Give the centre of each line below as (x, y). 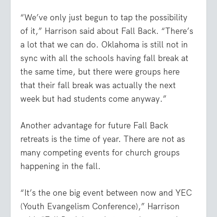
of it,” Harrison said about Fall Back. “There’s (107, 31)
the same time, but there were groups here (100, 71)
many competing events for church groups (100, 153)
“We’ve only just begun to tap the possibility (104, 17)
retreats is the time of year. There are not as (103, 139)
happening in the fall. (61, 166)
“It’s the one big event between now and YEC (106, 193)
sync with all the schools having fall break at (105, 58)
